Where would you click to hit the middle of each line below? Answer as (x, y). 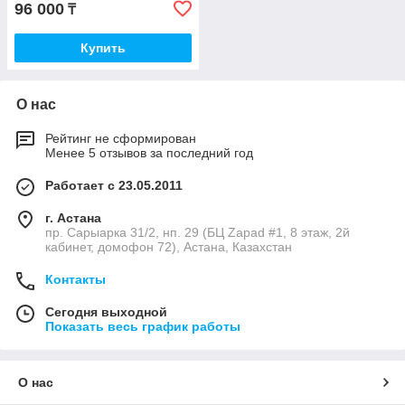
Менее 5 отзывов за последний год (149, 153)
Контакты (75, 279)
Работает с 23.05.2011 (114, 185)
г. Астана (73, 218)
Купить (103, 48)
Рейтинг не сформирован (121, 138)
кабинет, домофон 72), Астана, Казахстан (169, 247)
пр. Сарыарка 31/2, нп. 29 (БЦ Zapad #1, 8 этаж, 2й (198, 232)
